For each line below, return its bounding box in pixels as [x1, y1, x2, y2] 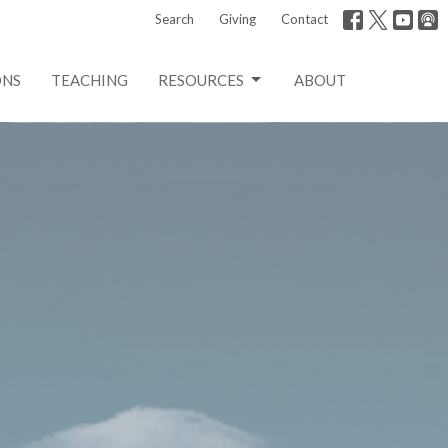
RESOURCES [158, 70, 244, 89]
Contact [281, 11, 328, 27]
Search [155, 11, 194, 27]
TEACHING [51, 70, 128, 89]
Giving [219, 11, 256, 27]
